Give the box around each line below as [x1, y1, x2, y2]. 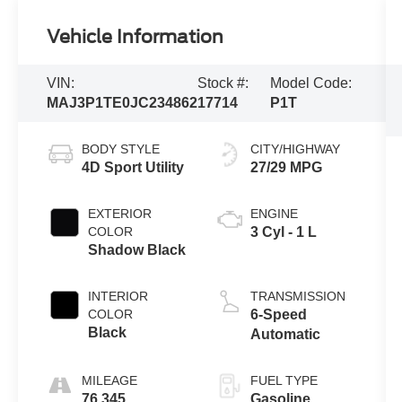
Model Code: [270, 75, 353, 92]
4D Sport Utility [82, 160, 185, 176]
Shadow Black [88, 242, 187, 258]
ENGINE [249, 206, 298, 222]
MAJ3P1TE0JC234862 [47, 95, 198, 111]
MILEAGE [82, 373, 138, 389]
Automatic [249, 327, 320, 343]
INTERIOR [88, 289, 149, 304]
